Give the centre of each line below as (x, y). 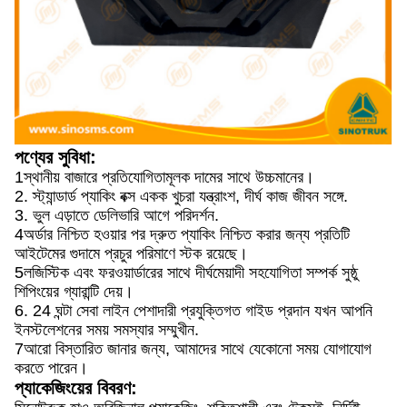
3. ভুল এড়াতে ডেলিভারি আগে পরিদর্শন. (117, 215)
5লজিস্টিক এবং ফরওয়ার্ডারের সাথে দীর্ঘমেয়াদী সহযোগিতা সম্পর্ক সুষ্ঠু (186, 272)
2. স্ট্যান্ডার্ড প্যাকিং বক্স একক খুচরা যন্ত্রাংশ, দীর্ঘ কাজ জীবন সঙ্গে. (181, 196)
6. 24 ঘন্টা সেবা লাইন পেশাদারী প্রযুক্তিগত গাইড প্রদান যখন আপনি (194, 310)
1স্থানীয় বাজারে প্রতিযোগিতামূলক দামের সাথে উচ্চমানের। (164, 177)
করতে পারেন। (51, 367)
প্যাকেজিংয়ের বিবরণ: (76, 387)
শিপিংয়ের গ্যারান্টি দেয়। (74, 291)
